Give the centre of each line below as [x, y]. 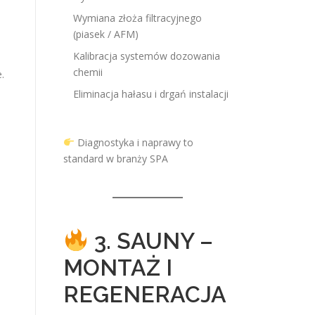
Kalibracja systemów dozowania [147, 56]
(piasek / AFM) [106, 34]
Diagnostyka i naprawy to [134, 142]
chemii [88, 72]
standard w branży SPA [116, 159]
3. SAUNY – [151, 241]
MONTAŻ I [118, 268]
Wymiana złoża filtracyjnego [137, 18]
